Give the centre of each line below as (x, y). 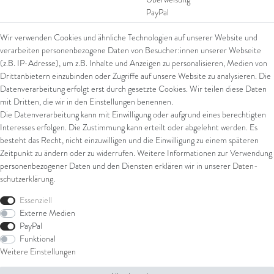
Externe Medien (47, 213)
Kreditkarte (166, 51)
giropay (158, 38)
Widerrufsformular (178, 263)
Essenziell (35, 200)
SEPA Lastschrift (175, 25)
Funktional (37, 239)
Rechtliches (170, 182)
